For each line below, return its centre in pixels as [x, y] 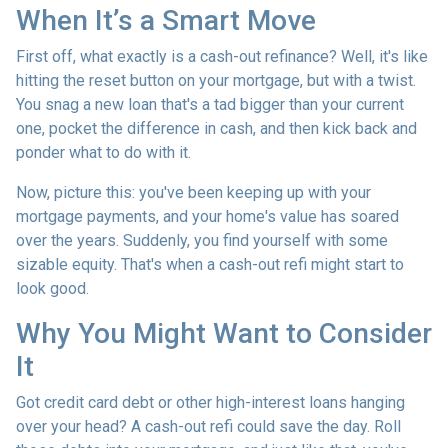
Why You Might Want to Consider [224, 333]
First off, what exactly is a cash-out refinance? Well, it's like [222, 56]
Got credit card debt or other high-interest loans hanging [210, 402]
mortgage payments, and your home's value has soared [207, 216]
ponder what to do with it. [103, 152]
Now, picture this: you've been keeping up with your [193, 192]
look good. [52, 288]
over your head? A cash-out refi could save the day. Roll [208, 426]
